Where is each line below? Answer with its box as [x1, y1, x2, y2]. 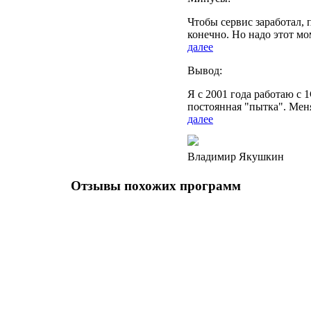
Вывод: [187, 65, 222, 77]
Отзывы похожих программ [70, 178, 241, 193]
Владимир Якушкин [187, 151, 284, 163]
